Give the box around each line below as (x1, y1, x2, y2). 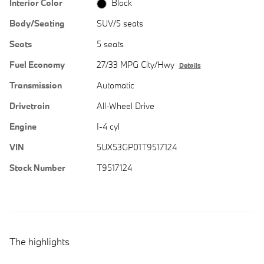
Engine (9, 121, 37, 133)
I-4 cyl (96, 121, 120, 133)
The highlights (9, 235, 70, 248)
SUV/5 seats (96, 18, 143, 29)
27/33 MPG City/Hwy (96, 59, 174, 71)
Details (179, 61, 201, 70)
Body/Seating (9, 18, 65, 29)
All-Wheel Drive (96, 100, 155, 112)
